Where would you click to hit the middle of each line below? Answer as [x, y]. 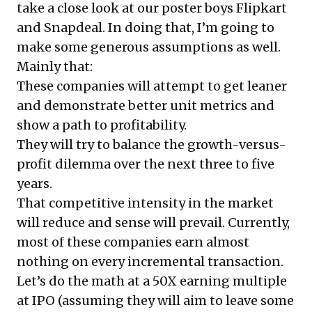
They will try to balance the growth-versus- [151, 144]
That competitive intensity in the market [145, 203]
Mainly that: [55, 66]
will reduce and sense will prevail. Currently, [153, 222]
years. [34, 183]
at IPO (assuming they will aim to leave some [155, 300]
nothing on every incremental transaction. [150, 261]
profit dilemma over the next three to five [146, 164]
